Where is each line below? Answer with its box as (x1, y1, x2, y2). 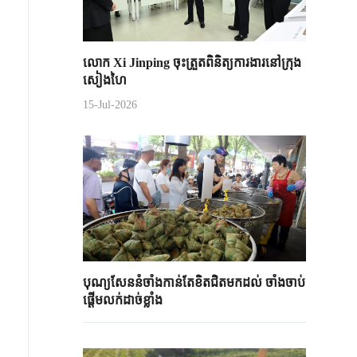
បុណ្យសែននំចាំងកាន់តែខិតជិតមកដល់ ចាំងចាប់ (83, 276, 305, 289)
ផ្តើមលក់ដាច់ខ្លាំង (83, 293, 163, 307)
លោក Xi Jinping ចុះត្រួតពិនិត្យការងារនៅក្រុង (83, 56, 301, 69)
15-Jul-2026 (83, 99, 137, 111)
